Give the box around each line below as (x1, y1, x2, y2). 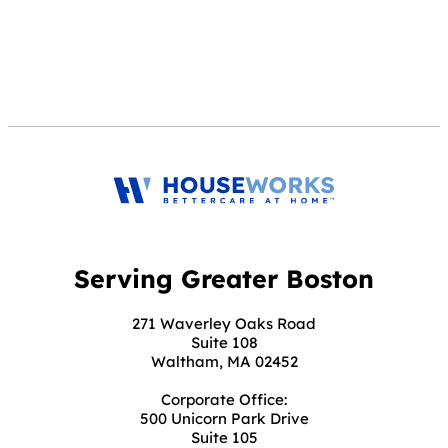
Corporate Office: (161, 390, 287, 410)
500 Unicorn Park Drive (139, 409, 309, 429)
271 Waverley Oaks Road (132, 314, 316, 334)
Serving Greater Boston (74, 263, 374, 295)
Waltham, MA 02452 (150, 352, 298, 372)
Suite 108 (190, 333, 258, 353)
